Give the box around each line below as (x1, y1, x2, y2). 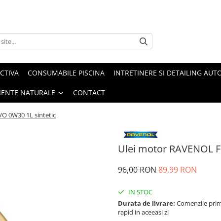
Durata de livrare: (118, 199, 175, 208)
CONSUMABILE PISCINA (28, 68, 105, 77)
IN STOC (127, 187, 152, 197)
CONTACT (73, 87, 105, 97)
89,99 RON (158, 164, 197, 176)
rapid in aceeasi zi (118, 208, 169, 217)
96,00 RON (118, 164, 156, 176)
